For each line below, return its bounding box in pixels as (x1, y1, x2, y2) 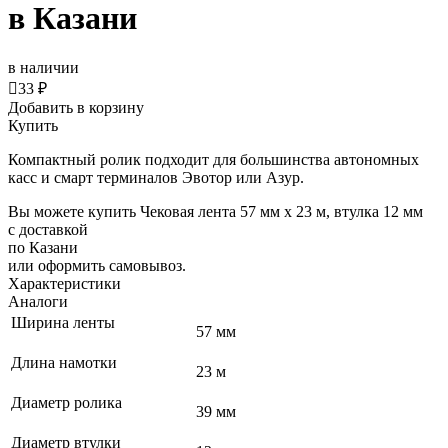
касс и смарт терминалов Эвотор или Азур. (8, 168, 308, 186)
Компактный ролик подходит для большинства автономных (8, 150, 419, 168)
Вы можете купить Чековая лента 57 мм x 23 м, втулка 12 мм (8, 202, 423, 220)
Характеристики (8, 274, 121, 292)
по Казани (8, 238, 78, 256)
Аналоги (8, 292, 68, 310)
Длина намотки (11, 353, 121, 371)
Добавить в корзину (8, 98, 144, 116)
